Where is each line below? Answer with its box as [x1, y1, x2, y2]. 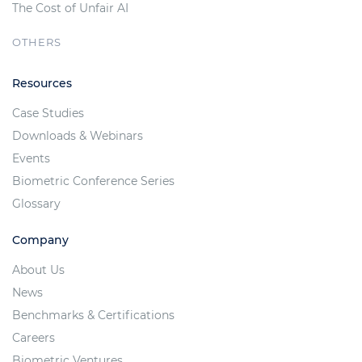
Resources [12, 76, 72, 91]
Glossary [12, 196, 61, 212]
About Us [12, 263, 65, 278]
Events [12, 151, 50, 166]
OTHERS [12, 36, 61, 49]
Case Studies [12, 106, 84, 121]
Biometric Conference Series [12, 174, 175, 189]
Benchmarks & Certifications [12, 308, 175, 323]
